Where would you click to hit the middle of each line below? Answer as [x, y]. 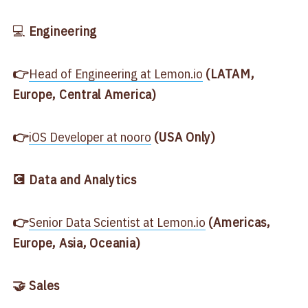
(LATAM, [228, 74]
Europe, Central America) [84, 95]
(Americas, [239, 222]
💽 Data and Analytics [74, 180]
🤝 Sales [36, 286]
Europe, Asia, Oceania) [76, 243]
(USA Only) [183, 137]
